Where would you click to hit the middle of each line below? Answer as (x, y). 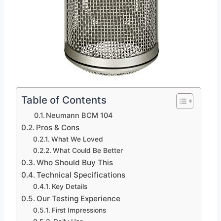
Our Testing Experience (79, 199)
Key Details (69, 187)
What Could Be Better (88, 151)
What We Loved (77, 139)
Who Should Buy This (75, 163)
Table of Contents (64, 100)
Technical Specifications (81, 175)
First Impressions (79, 210)
